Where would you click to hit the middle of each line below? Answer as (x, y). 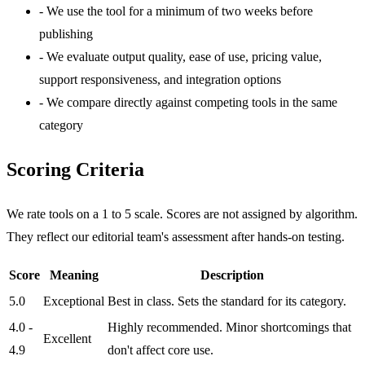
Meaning (74, 275)
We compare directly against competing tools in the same (192, 102)
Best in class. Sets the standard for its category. (227, 301)
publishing (66, 33)
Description (232, 275)
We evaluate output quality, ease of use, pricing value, (184, 56)
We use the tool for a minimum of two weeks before (180, 11)
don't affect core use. (161, 350)
